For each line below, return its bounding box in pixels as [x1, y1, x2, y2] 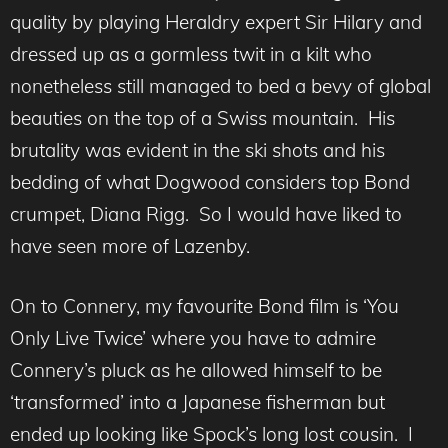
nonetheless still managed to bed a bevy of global [10, 73, 431, 98]
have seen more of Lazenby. [10, 233, 250, 258]
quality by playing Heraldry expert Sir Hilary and [10, 9, 422, 34]
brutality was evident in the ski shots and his [10, 137, 385, 162]
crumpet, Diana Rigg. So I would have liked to [10, 201, 402, 226]
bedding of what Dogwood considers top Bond [10, 169, 410, 194]
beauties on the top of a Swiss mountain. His [10, 105, 395, 130]
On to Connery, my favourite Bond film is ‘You [10, 294, 399, 319]
